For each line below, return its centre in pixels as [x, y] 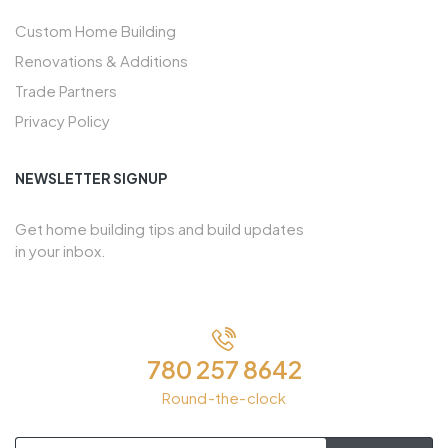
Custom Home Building [95, 30]
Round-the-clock [224, 397]
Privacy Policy [62, 120]
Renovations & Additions [101, 60]
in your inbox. [60, 250]
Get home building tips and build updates [159, 228]
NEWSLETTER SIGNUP [91, 177]
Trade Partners [66, 90]
